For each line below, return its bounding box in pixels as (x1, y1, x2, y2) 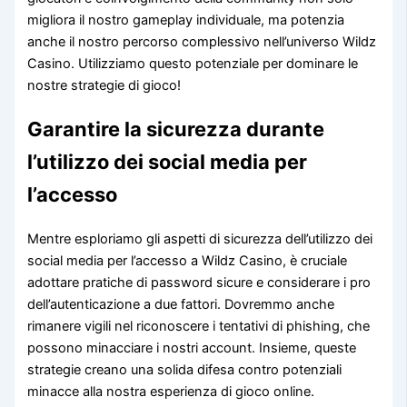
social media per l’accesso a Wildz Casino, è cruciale (27, 252, 348, 269)
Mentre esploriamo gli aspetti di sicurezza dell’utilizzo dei (27, 230, 373, 247)
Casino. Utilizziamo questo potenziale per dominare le (27, 55, 359, 73)
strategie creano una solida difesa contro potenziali (27, 361, 342, 378)
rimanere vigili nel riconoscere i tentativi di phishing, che (27, 317, 371, 334)
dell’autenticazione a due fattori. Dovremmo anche (27, 295, 335, 313)
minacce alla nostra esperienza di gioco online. (27, 382, 315, 400)
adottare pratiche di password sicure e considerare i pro (27, 273, 372, 291)
